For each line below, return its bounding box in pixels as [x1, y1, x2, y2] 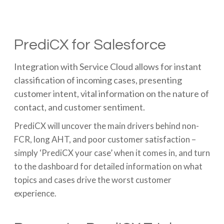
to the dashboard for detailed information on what [13, 161, 202, 172]
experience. [13, 188, 56, 199]
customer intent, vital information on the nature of [13, 88, 209, 99]
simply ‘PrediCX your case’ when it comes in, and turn [13, 147, 210, 158]
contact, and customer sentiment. [13, 101, 145, 113]
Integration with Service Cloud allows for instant [13, 61, 201, 72]
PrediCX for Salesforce [13, 37, 166, 53]
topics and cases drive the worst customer [13, 174, 171, 185]
